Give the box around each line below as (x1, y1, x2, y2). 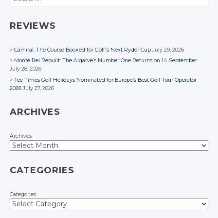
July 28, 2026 (10, 66, 41, 73)
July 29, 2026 (152, 46, 184, 53)
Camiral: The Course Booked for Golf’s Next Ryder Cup (14, 46, 151, 53)
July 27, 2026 (23, 85, 54, 91)
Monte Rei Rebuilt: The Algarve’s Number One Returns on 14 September (14, 57, 197, 64)
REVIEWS (10, 20, 56, 31)
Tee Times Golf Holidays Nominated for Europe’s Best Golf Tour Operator (14, 76, 197, 83)
